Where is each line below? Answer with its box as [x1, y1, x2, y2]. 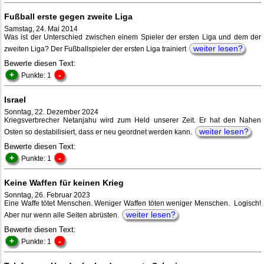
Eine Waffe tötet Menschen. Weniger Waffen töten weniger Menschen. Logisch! [4, 199, 261, 208]
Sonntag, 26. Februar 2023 [4, 191, 90, 200]
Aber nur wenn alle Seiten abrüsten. [4, 211, 121, 220]
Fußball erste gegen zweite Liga [4, 12, 133, 22]
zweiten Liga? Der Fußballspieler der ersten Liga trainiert [4, 45, 188, 54]
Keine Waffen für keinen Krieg [4, 178, 124, 188]
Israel [4, 95, 26, 105]
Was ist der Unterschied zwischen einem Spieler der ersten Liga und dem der [4, 33, 261, 42]
